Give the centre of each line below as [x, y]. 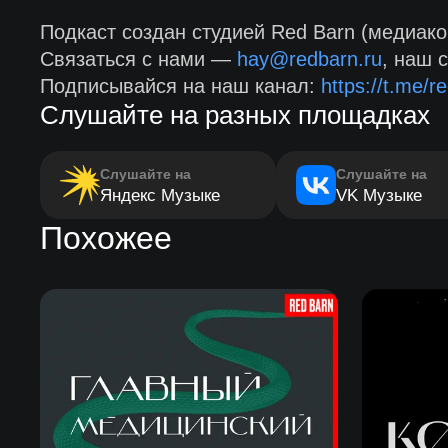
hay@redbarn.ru [309, 59]
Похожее [105, 238]
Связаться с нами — [138, 59]
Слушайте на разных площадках [234, 115]
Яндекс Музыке [159, 195]
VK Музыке [378, 195]
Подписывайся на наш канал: [180, 86]
